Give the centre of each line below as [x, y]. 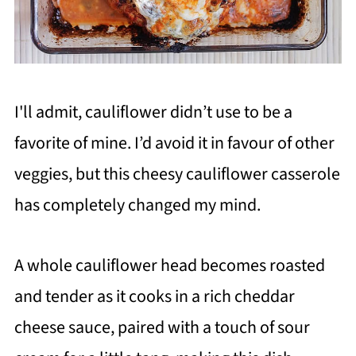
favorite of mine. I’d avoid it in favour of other [174, 143]
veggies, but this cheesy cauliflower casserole [177, 174]
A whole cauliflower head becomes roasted [169, 266]
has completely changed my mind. [137, 205]
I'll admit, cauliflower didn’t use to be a [153, 112]
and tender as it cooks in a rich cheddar [154, 297]
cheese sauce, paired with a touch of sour [162, 328]
